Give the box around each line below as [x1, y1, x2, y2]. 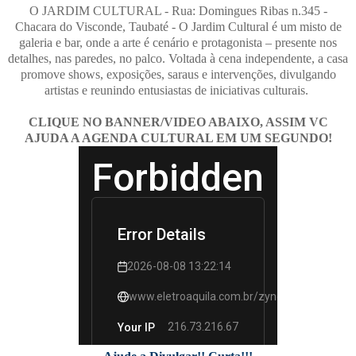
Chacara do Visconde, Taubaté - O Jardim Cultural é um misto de [14, 19, 342, 33]
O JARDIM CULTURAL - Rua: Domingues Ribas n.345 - [29, 3, 327, 17]
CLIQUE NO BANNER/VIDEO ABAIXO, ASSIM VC [28, 114, 328, 129]
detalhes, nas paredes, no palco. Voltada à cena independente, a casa [8, 51, 348, 65]
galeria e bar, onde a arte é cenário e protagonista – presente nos [19, 35, 337, 49]
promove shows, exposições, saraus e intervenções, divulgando [20, 67, 336, 81]
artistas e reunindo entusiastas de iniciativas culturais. [44, 83, 311, 97]
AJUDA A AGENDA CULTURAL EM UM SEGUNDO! [24, 130, 332, 145]
